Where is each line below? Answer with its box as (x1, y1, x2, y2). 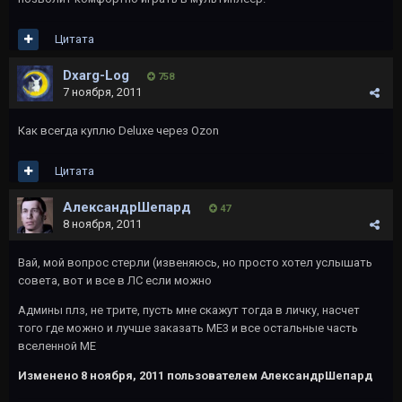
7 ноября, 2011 (63, 85, 142, 99)
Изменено (18, 369, 81, 382)
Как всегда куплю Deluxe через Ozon (18, 124, 219, 137)
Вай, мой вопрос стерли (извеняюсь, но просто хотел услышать (18, 256, 372, 269)
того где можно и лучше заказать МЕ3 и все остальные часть (18, 321, 358, 335)
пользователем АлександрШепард (164, 369, 372, 382)
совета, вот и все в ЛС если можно (18, 274, 212, 287)
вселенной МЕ (18, 339, 96, 353)
